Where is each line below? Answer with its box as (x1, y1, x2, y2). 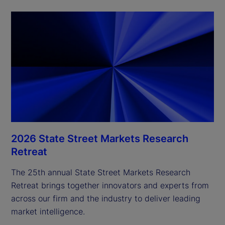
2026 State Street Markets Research (11, 132, 188, 145)
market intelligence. (11, 206, 85, 216)
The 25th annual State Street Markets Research (11, 167, 190, 177)
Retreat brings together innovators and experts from (11, 180, 209, 190)
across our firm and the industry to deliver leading (11, 193, 200, 203)
